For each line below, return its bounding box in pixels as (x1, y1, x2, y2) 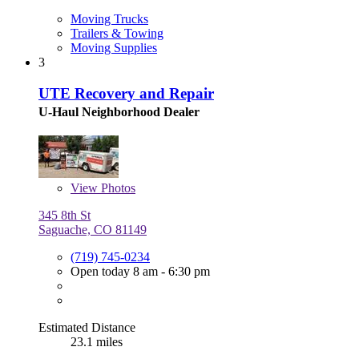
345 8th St (38, 208, 91, 222)
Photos (98, 180, 135, 195)
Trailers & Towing (71, 26, 163, 41)
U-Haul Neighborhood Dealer (38, 104, 200, 119)
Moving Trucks (71, 12, 148, 26)
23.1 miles (71, 334, 123, 349)
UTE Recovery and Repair (38, 84, 214, 102)
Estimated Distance (38, 320, 135, 334)
